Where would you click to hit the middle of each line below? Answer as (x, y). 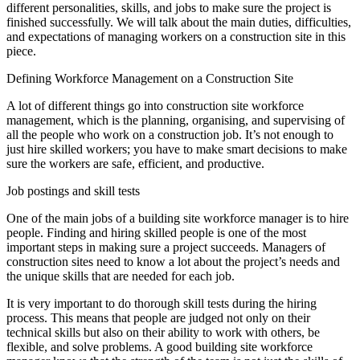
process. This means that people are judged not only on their (158, 317)
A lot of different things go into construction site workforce (155, 105)
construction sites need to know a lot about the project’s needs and (173, 261)
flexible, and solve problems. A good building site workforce (160, 346)
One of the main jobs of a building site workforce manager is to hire (178, 218)
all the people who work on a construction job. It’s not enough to (170, 134)
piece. (21, 51)
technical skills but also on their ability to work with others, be (163, 332)
